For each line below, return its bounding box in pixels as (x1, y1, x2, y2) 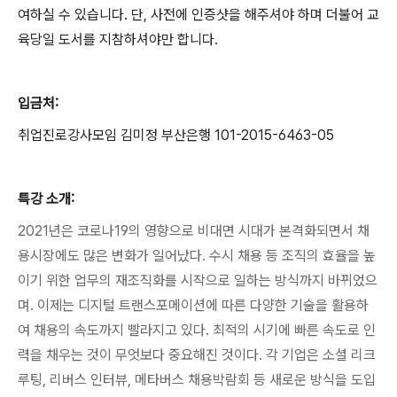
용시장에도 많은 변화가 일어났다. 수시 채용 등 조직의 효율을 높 (18, 247, 376, 264)
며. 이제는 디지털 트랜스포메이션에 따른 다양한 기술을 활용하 (18, 297, 369, 314)
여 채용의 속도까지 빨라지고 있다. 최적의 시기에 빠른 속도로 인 (18, 322, 376, 339)
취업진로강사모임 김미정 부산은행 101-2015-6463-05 (18, 127, 334, 144)
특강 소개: (18, 191, 74, 207)
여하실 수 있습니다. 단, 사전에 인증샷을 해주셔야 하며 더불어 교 (18, 6, 379, 23)
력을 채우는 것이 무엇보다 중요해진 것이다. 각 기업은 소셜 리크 (18, 346, 376, 363)
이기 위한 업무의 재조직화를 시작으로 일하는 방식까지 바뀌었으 (18, 272, 378, 289)
